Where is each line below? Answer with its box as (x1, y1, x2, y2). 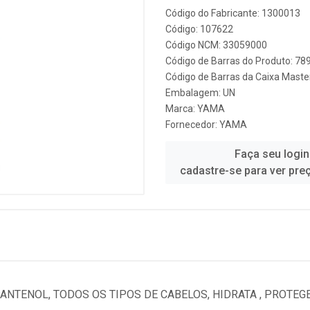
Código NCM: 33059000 (165, 39, 267, 51)
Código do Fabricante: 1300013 (165, 8, 300, 19)
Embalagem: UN (165, 87, 235, 98)
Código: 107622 (165, 24, 233, 35)
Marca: (165, 103, 197, 114)
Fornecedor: (165, 119, 219, 130)
